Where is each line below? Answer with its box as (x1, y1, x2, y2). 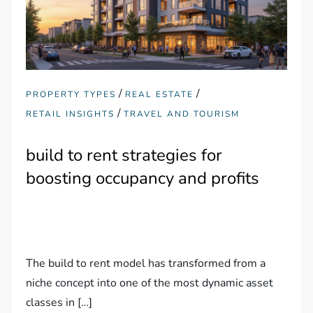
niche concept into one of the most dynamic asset (26, 275, 274, 291)
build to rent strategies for (26, 143, 223, 166)
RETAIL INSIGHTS (26, 108, 115, 119)
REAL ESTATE (125, 88, 194, 100)
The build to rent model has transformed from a (26, 255, 266, 271)
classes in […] (26, 294, 93, 310)
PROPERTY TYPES (26, 88, 117, 100)
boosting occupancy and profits (26, 166, 260, 189)
